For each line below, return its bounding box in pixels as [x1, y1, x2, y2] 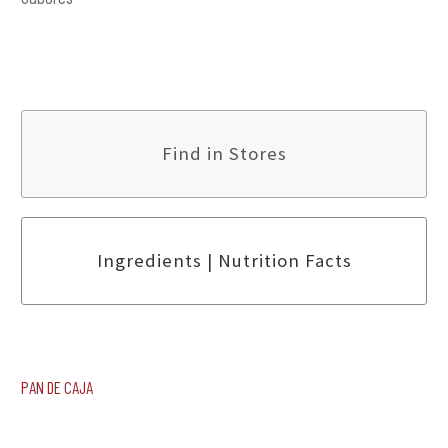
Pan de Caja [20, 369, 93, 399]
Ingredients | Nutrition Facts [96, 249, 352, 273]
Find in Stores [161, 142, 287, 166]
